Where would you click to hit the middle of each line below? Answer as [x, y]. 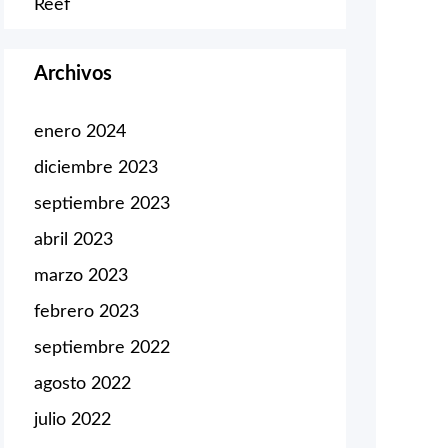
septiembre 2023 [102, 203]
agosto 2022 [82, 383]
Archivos [73, 73]
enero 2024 [80, 131]
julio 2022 [72, 419]
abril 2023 [73, 239]
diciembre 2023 [96, 167]
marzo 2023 [81, 275]
